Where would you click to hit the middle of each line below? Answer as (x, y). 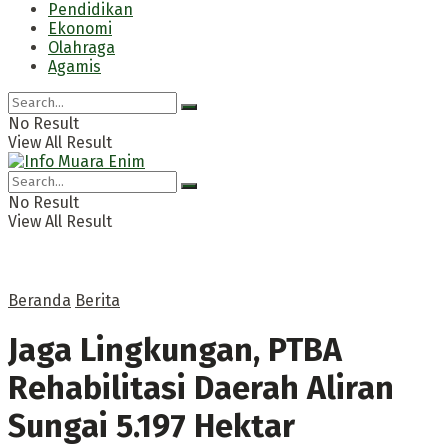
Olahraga (81, 47)
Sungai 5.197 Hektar (151, 426)
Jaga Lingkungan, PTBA (175, 350)
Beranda (39, 300)
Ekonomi (80, 28)
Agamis (74, 66)
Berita (97, 300)
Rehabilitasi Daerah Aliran (201, 388)
